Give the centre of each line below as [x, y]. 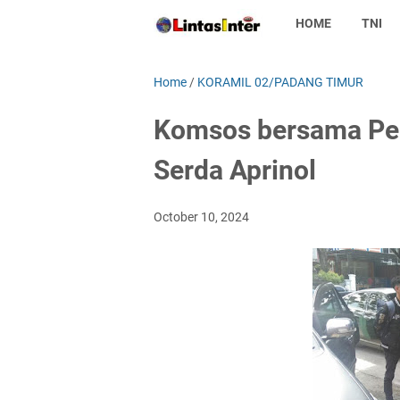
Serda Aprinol [235, 170]
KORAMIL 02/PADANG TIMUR [280, 82]
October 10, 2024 [201, 217]
